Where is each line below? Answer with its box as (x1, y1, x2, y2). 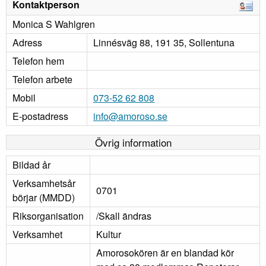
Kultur (96, 227, 121, 242)
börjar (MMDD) (12, 191, 75, 205)
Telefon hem (12, 54, 64, 68)
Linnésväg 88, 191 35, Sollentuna (93, 36, 235, 50)
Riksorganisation (12, 209, 84, 223)
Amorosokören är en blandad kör (96, 246, 234, 260)
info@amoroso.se (93, 109, 167, 123)
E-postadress (12, 109, 68, 123)
